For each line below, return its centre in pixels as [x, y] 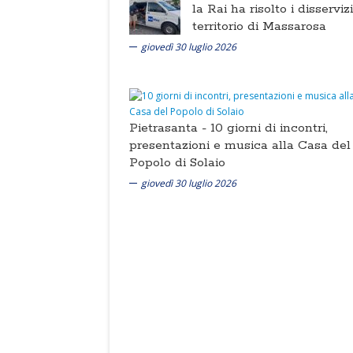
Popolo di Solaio [177, 162]
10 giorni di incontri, [269, 128]
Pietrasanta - [170, 128]
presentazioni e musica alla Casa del [240, 145]
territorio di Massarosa [259, 26]
